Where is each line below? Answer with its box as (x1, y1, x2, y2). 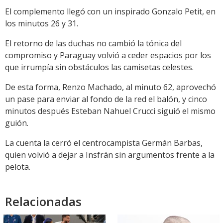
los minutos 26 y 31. (5, 18, 78, 29)
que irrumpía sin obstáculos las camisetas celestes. (5, 62, 194, 73)
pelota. (5, 161, 30, 173)
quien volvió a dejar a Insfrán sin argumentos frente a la (5, 149, 215, 161)
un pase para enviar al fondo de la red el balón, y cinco (5, 94, 207, 105)
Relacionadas (5, 193, 82, 210)
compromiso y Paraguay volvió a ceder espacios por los (5, 50, 211, 61)
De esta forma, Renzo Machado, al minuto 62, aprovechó (5, 82, 216, 93)
